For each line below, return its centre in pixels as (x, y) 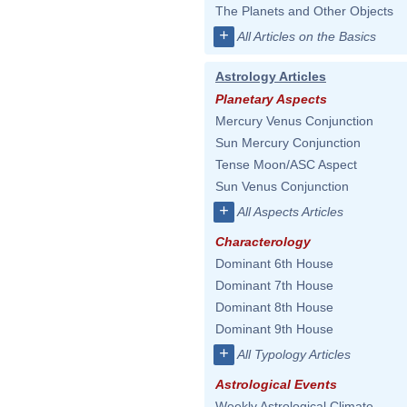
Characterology (263, 242)
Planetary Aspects (271, 99)
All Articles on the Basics (307, 36)
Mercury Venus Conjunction (294, 121)
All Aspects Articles (290, 212)
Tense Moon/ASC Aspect (286, 164)
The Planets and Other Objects (304, 11)
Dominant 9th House (274, 329)
